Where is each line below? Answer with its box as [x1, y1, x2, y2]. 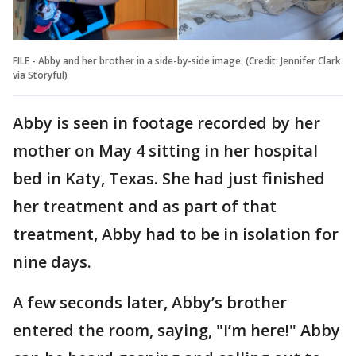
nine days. [13, 250, 91, 273]
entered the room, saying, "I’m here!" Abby [13, 319, 340, 341]
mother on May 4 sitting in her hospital [13, 139, 318, 161]
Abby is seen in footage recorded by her [13, 111, 320, 133]
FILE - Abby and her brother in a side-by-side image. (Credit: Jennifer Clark [13, 53, 341, 68]
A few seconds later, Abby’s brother [13, 291, 287, 313]
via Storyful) [13, 68, 68, 82]
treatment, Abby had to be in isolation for [13, 222, 339, 245]
